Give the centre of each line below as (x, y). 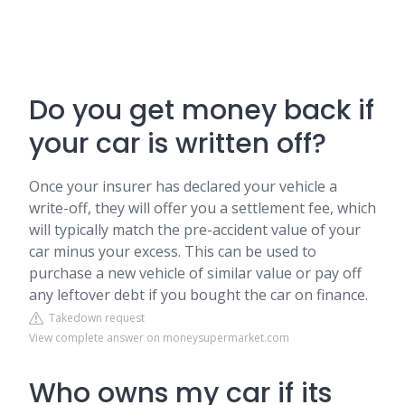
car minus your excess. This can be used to (173, 251)
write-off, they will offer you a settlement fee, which (202, 208)
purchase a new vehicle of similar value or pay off (195, 273)
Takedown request (94, 318)
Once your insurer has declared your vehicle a (183, 186)
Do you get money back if (202, 110)
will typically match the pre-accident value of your (195, 230)
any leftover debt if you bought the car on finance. (198, 295)
